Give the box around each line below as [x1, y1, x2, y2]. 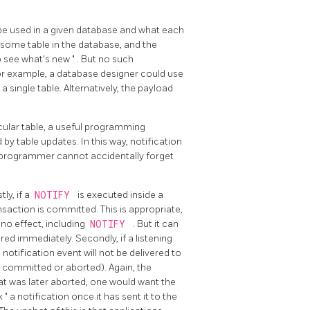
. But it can [133, 218, 179, 230]
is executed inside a [77, 189, 163, 201]
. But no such [77, 53, 134, 66]
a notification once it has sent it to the [10, 291, 177, 303]
